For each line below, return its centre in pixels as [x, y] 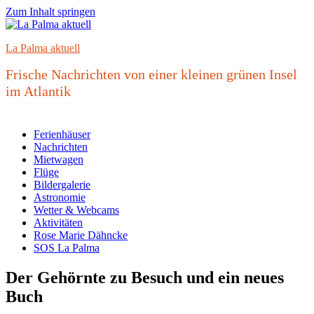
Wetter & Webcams [76, 210]
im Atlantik [38, 91]
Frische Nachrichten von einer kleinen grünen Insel [151, 74]
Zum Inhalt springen [50, 12]
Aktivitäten [58, 223]
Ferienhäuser [62, 134]
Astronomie [60, 197]
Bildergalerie [62, 185]
